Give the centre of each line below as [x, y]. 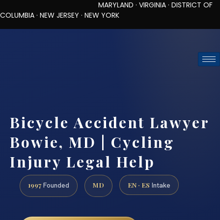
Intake [160, 185]
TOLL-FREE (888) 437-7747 [89, 38]
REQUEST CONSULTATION [110, 81]
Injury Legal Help [82, 161]
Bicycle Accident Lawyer [110, 122]
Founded [55, 185]
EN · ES [139, 185]
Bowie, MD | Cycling [92, 142]
